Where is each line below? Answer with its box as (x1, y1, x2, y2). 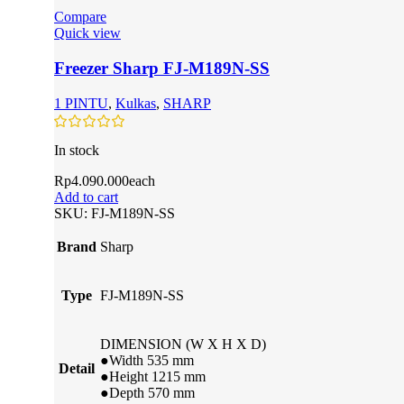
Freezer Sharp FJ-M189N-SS (54, 58, 270, 78)
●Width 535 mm (100, 352, 194, 368)
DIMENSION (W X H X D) (100, 335, 266, 352)
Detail (59, 360, 95, 376)
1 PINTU (54, 95, 108, 111)
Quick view (54, 25, 121, 41)
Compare (54, 9, 106, 25)
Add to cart (54, 188, 118, 205)
